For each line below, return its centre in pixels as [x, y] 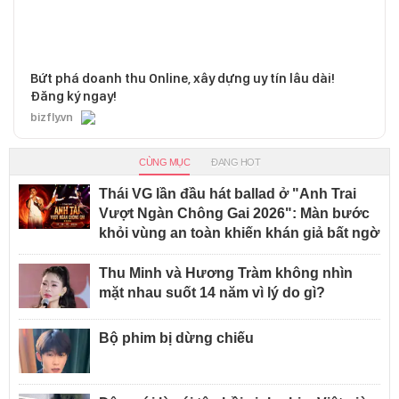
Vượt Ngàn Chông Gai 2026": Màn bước [234, 214]
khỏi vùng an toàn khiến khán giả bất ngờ [239, 233]
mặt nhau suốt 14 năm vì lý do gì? [212, 293]
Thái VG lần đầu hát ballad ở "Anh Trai [228, 194]
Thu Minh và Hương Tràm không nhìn [226, 273]
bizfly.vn [52, 118]
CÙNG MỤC [164, 163]
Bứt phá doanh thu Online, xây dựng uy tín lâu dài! [183, 79]
